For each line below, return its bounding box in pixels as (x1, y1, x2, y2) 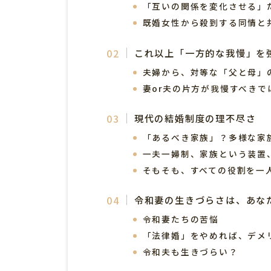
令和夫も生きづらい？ (142, 246, 238, 258)
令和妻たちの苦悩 (142, 213, 219, 226)
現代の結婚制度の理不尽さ (134, 111, 256, 125)
